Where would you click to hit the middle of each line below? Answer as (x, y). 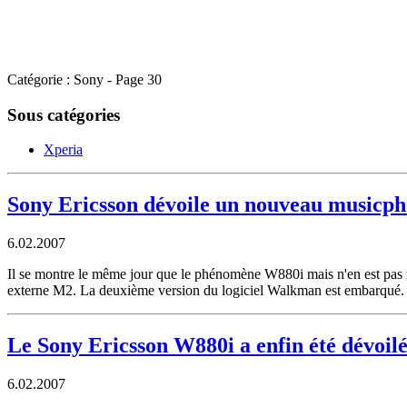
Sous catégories (64, 114)
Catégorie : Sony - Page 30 (84, 79)
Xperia (63, 150)
